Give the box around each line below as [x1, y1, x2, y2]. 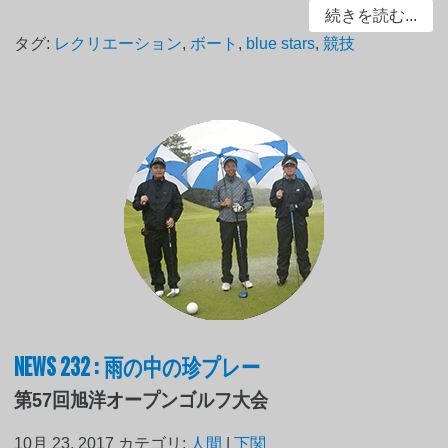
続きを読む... [324, 6, 417, 24]
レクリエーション [54, 35, 183, 53]
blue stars [246, 35, 316, 53]
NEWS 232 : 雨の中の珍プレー [14, 347, 261, 384]
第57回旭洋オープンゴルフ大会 [14, 389, 269, 412]
